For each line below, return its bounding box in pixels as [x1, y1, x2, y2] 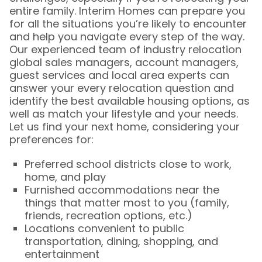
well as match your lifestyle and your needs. [9, 106, 238, 121]
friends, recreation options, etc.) [24, 208, 192, 223]
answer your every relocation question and [9, 81, 234, 95]
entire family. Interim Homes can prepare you [9, 4, 245, 18]
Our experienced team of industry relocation [9, 42, 242, 57]
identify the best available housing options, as [9, 94, 250, 108]
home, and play [24, 170, 106, 184]
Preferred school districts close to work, [24, 157, 232, 171]
